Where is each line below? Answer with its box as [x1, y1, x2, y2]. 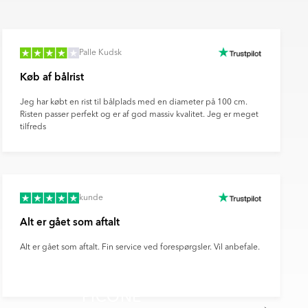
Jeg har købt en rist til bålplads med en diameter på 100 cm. [19, 98, 247, 107]
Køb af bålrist [19, 70, 84, 85]
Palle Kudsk [78, 49, 122, 58]
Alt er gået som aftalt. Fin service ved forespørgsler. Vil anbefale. [19, 243, 260, 252]
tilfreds [19, 123, 46, 132]
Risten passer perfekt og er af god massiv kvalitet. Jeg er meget [19, 111, 258, 120]
